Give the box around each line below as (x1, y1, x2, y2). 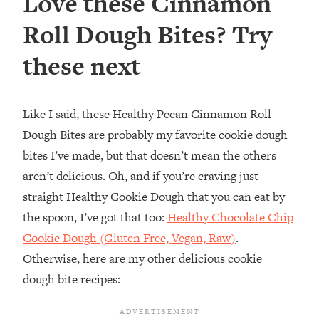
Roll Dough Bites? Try (23, 17, 272, 53)
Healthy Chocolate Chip (167, 209, 293, 226)
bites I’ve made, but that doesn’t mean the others (23, 147, 276, 164)
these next (23, 48, 141, 84)
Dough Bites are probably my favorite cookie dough (23, 126, 288, 144)
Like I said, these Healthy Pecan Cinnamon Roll (23, 105, 271, 123)
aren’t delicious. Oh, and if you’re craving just (23, 167, 258, 185)
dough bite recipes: (23, 271, 120, 288)
